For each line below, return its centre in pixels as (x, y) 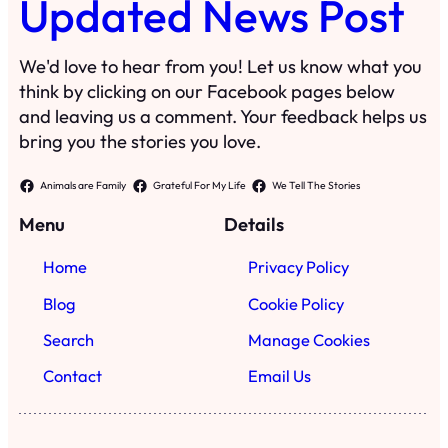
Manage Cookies (309, 339)
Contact (73, 376)
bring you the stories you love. (140, 141)
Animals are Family (83, 185)
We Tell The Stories (316, 185)
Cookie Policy (296, 303)
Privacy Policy (298, 267)
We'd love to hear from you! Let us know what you (221, 66)
